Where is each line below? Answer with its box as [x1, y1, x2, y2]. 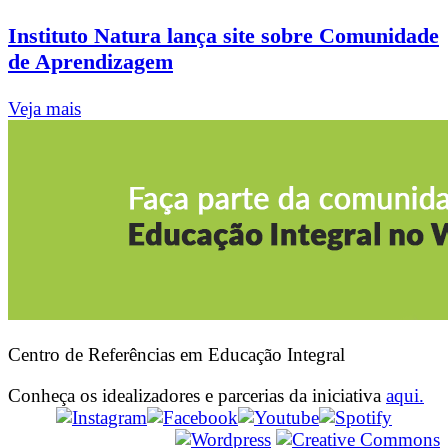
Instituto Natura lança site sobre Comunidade [8, 23, 439, 49]
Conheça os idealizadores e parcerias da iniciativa [8, 385, 386, 407]
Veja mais [8, 97, 81, 119]
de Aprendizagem [8, 49, 173, 75]
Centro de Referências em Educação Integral [8, 344, 345, 365]
